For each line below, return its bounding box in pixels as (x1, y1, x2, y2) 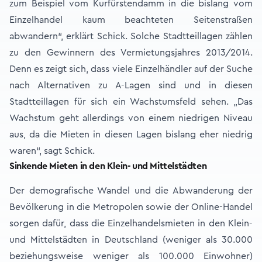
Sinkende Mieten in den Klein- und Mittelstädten (9, 161, 207, 171)
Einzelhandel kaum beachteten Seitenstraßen (9, 15, 253, 25)
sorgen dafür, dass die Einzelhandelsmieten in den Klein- (9, 219, 253, 228)
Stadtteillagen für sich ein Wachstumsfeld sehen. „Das (9, 97, 253, 106)
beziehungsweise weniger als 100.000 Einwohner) (9, 251, 253, 261)
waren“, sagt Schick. (9, 146, 95, 156)
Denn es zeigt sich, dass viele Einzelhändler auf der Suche (9, 64, 253, 74)
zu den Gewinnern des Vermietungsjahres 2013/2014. (9, 48, 253, 57)
